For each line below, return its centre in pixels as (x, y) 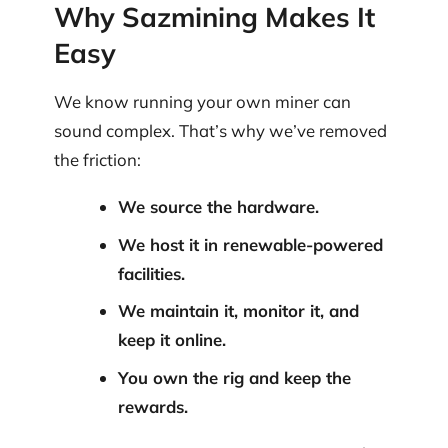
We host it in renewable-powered (250, 244)
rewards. (152, 406)
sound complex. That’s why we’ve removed (220, 130)
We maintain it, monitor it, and (238, 311)
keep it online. (171, 340)
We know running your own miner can (202, 101)
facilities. (151, 273)
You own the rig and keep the (234, 377)
